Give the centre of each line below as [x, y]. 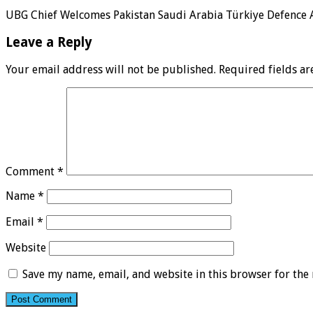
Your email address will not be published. [111, 69]
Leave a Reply [49, 42]
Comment [31, 171]
